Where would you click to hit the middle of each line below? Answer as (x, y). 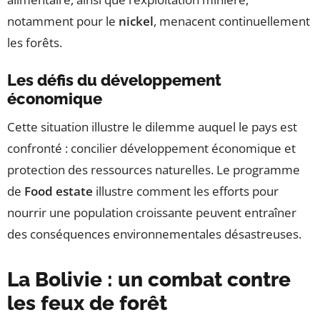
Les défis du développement (114, 80)
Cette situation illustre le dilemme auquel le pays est (152, 127)
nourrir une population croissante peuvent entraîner (152, 213)
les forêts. (35, 43)
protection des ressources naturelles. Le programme (154, 170)
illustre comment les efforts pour (186, 191)
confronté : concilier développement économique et (151, 149)
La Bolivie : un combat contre (149, 280)
